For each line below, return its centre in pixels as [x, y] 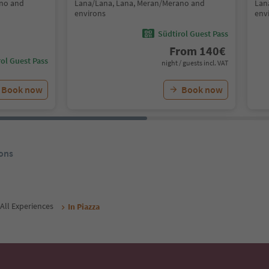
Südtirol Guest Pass [193, 33]
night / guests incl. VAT [195, 63]
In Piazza [84, 206]
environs [90, 13]
